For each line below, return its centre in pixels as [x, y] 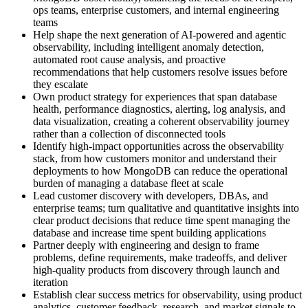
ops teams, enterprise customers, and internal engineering [156, 10]
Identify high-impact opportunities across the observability [158, 146]
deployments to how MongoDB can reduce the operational [160, 171]
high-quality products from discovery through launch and [156, 270]
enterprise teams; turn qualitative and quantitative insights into [166, 208]
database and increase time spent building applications [150, 233]
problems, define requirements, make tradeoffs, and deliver [160, 258]
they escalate [60, 85]
